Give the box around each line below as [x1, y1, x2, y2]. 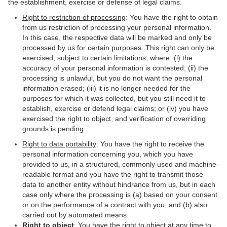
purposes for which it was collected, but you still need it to [22, 94, 206, 102]
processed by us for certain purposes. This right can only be [22, 44, 214, 52]
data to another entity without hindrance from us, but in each [22, 180, 215, 188]
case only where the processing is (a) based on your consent [22, 191, 217, 199]
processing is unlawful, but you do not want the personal [22, 74, 202, 82]
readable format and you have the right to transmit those [22, 170, 203, 178]
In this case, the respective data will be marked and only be [22, 33, 212, 42]
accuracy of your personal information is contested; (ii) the [22, 64, 208, 72]
